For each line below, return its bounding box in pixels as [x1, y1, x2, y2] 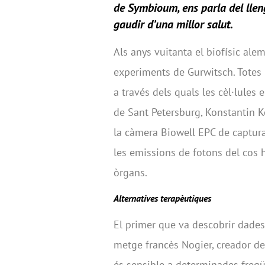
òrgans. [114, 165, 147, 179]
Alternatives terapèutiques [114, 192, 211, 204]
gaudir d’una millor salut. [114, 16, 233, 32]
